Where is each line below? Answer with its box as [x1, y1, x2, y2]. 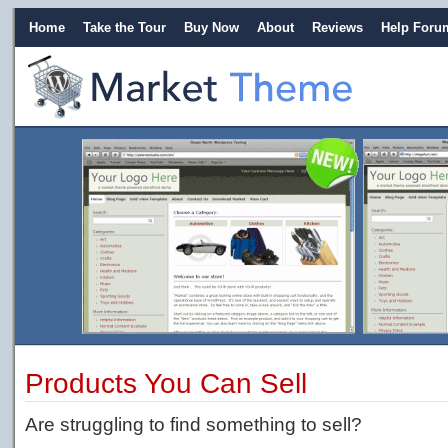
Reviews [312, 20, 363, 35]
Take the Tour [83, 20, 166, 35]
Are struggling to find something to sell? [25, 414, 362, 435]
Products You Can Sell [25, 368, 307, 399]
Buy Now [184, 20, 239, 35]
